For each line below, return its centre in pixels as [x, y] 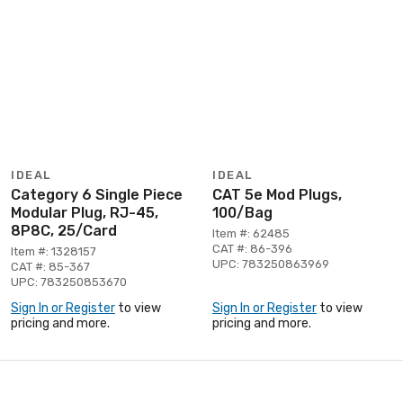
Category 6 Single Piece [97, 194]
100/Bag [242, 212]
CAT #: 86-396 [252, 248]
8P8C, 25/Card [64, 230]
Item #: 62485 [251, 233]
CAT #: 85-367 [50, 266]
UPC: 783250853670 [69, 282]
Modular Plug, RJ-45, [85, 212]
